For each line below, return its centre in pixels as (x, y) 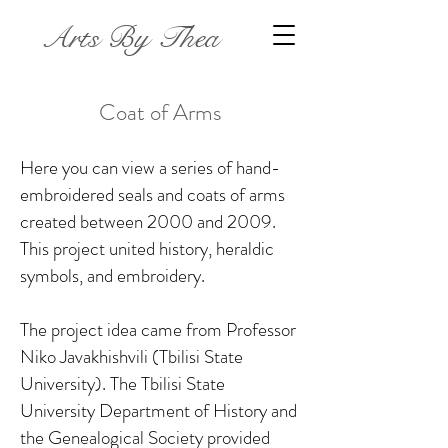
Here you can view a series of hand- (150, 167)
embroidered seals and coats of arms (152, 194)
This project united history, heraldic (147, 248)
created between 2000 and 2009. (148, 221)
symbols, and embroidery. (112, 275)
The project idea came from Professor (158, 329)
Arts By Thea (129, 38)
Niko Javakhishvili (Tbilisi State (131, 356)
